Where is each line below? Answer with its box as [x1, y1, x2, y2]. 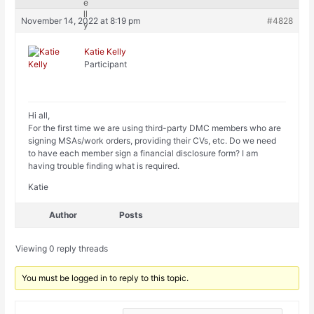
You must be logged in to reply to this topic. [22, 273, 189, 284]
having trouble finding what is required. [28, 161, 180, 172]
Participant [84, 59, 128, 70]
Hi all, [28, 110, 50, 121]
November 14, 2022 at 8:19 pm [21, 15, 141, 27]
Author [49, 210, 78, 221]
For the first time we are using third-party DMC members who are [28, 123, 282, 134]
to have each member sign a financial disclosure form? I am [28, 148, 259, 159]
